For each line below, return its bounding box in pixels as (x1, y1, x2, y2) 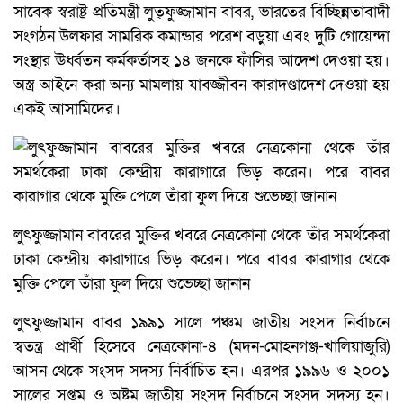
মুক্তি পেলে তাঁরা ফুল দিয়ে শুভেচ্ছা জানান (13, 273, 250, 294)
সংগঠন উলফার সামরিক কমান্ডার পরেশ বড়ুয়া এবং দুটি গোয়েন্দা (13, 25, 390, 47)
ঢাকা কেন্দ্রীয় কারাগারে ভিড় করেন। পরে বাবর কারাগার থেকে (13, 248, 390, 270)
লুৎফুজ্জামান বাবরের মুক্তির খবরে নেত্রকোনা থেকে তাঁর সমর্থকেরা (13, 224, 390, 246)
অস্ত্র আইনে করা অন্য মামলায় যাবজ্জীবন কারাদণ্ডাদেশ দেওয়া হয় (13, 74, 390, 95)
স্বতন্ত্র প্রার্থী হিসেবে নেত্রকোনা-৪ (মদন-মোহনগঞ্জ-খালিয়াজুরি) (13, 336, 390, 357)
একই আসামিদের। (13, 98, 121, 120)
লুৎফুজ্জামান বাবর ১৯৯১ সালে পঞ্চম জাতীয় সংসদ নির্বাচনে (13, 311, 390, 333)
